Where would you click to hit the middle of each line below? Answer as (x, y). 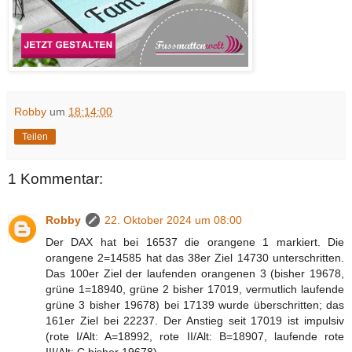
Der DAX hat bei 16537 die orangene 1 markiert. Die (195, 242)
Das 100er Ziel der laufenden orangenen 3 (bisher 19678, (195, 273)
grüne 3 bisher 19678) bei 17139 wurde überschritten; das (195, 304)
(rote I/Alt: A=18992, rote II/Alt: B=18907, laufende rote (195, 336)
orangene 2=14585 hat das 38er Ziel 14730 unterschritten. (195, 257)
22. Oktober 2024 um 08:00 (173, 220)
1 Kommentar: (55, 179)
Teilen (35, 137)
